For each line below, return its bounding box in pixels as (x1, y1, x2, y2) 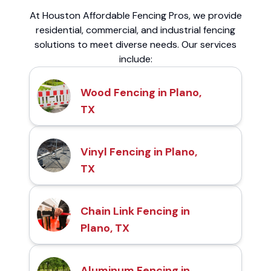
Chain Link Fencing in (80, 204, 190, 219)
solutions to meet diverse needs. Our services (34, 38, 237, 51)
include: (119, 53, 152, 66)
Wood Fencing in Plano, (80, 85, 201, 100)
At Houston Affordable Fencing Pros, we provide (29, 9, 242, 22)
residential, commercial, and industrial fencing (36, 24, 235, 37)
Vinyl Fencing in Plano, (80, 145, 197, 160)
